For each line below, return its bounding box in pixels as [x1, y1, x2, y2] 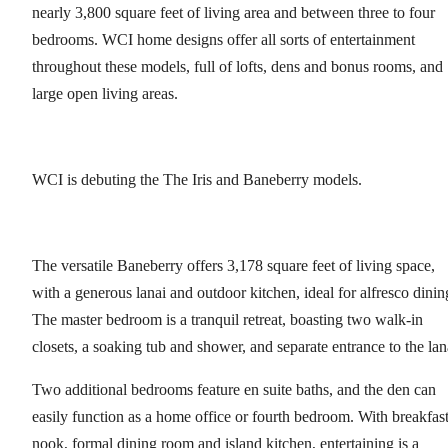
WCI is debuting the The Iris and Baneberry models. [32, 171, 362, 189]
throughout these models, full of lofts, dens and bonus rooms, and [32, 58, 443, 76]
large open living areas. [32, 85, 178, 103]
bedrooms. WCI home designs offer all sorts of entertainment [32, 31, 415, 49]
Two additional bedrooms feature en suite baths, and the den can [32, 381, 436, 399]
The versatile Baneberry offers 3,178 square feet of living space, [32, 257, 435, 275]
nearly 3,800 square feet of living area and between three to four [32, 4, 435, 22]
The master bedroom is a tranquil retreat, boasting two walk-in [32, 311, 423, 329]
